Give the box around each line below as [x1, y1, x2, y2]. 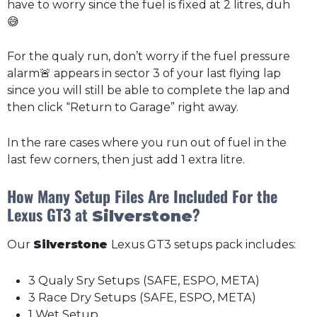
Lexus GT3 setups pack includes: [111, 238, 296, 252]
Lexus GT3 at [7, 202, 92, 226]
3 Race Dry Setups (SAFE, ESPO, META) [28, 289, 256, 304]
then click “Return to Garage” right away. [7, 100, 238, 115]
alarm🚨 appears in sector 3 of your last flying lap [7, 67, 281, 81]
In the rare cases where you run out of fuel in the [7, 136, 287, 150]
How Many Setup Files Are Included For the [7, 184, 277, 207]
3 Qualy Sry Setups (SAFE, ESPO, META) [28, 272, 260, 287]
